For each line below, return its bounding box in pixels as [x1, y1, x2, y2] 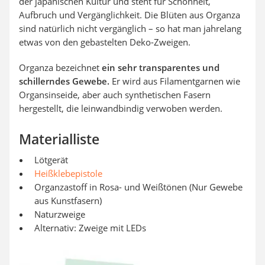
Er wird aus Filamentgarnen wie [109, 75, 240, 87]
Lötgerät [34, 154, 68, 166]
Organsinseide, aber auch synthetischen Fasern [19, 89, 211, 101]
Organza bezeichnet [19, 62, 102, 73]
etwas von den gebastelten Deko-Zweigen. [19, 36, 190, 48]
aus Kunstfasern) [34, 195, 102, 206]
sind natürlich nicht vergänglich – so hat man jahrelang [19, 22, 241, 34]
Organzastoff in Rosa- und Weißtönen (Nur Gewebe [34, 181, 243, 193]
